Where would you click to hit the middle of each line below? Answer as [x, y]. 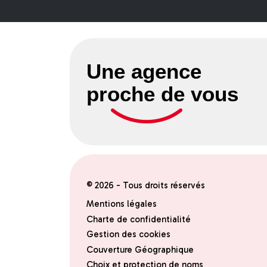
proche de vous [163, 94]
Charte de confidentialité [139, 219]
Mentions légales [122, 204]
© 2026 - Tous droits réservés [146, 186]
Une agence [144, 71]
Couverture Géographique [140, 249]
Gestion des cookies [129, 235]
